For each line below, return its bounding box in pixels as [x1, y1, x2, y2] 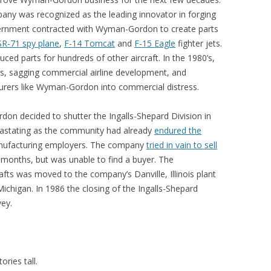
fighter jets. [175, 38, 222, 49]
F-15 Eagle [134, 38, 175, 49]
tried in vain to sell [146, 139, 217, 151]
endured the [154, 125, 201, 136]
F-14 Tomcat [64, 38, 115, 49]
